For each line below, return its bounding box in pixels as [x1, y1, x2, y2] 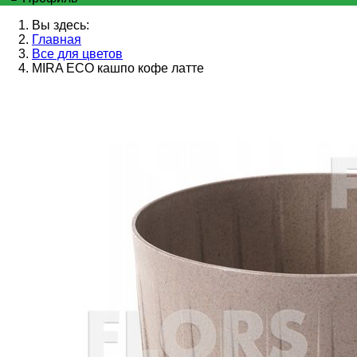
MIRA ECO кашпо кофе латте [32, 61, 204, 76]
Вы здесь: [32, 18, 89, 33]
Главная [32, 33, 81, 47]
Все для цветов [32, 47, 123, 61]
